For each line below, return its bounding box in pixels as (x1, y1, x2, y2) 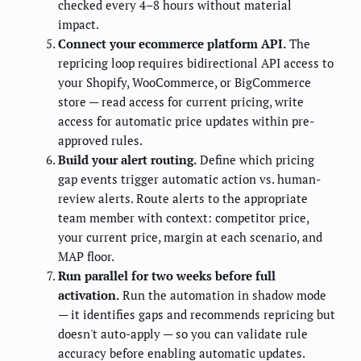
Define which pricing (197, 151, 314, 168)
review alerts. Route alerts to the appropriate (58, 190, 308, 207)
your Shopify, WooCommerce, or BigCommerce (58, 74, 311, 91)
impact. (58, 16, 99, 33)
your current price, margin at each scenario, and (58, 229, 322, 246)
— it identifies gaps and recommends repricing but (58, 306, 335, 323)
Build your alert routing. (58, 151, 197, 168)
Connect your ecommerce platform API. (58, 35, 286, 52)
